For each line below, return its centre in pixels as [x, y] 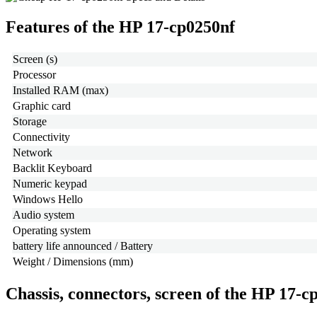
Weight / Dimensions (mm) [73, 262]
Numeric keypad [50, 184]
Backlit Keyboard [52, 168]
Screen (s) [35, 59]
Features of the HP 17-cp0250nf [120, 27]
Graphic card [42, 106]
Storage [30, 122]
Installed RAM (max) [60, 91]
